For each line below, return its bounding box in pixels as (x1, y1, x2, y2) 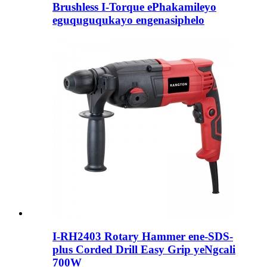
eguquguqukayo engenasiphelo (52, 13, 204, 26)
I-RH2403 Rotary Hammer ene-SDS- (52, 230, 233, 243)
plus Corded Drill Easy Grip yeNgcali (52, 243, 235, 256)
